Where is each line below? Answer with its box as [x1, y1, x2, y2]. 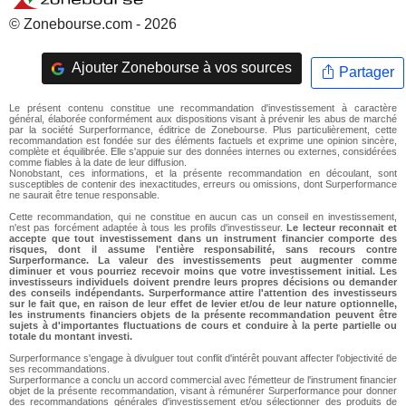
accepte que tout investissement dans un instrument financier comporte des [9, 232, 397, 244]
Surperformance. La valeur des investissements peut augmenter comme [9, 254, 397, 266]
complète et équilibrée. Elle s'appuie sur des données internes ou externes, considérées [9, 145, 397, 157]
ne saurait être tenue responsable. [9, 188, 159, 200]
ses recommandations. [9, 362, 110, 374]
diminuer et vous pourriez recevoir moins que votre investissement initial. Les [9, 265, 397, 276]
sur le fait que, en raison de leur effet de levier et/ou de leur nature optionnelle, [9, 297, 397, 309]
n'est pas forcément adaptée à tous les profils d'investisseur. [9, 221, 287, 233]
